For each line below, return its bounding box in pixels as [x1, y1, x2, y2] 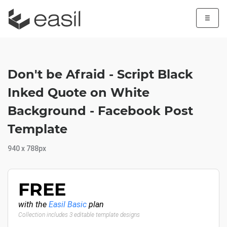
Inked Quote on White [8, 85, 149, 100]
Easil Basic [49, 200, 87, 209]
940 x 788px [8, 144, 46, 153]
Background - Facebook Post [8, 103, 193, 118]
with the [18, 200, 49, 209]
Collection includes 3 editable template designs [18, 211, 140, 218]
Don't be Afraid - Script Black [8, 67, 193, 82]
